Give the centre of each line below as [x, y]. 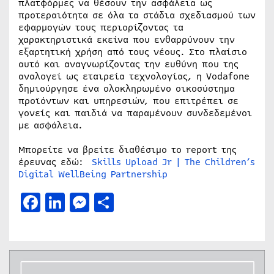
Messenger [138, 202]
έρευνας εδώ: [55, 162]
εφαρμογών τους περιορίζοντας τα [101, 27]
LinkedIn [107, 202]
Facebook [84, 202]
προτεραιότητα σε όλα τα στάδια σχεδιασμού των [137, 15]
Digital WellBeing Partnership [93, 174]
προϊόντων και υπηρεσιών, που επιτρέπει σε [128, 101]
